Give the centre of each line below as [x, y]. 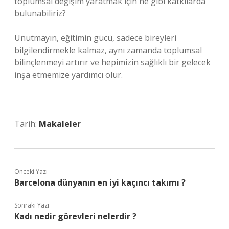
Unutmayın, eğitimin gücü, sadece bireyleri [95, 38]
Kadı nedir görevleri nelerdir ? [75, 216]
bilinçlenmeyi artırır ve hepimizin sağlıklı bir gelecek [112, 62]
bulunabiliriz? [40, 13]
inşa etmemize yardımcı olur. [68, 75]
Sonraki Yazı [32, 205]
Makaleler [60, 124]
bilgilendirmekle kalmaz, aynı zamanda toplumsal [108, 50]
